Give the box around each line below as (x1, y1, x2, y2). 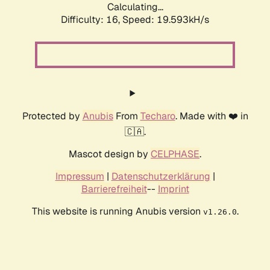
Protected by (22, 110, 83, 123)
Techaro (140, 110, 175, 123)
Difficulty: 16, (61, 13, 122, 27)
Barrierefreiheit (81, 183, 147, 196)
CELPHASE (151, 148, 199, 161)
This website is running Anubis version (31, 205, 203, 218)
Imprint (157, 183, 189, 196)
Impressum (55, 170, 104, 183)
